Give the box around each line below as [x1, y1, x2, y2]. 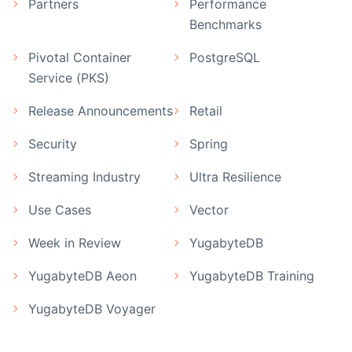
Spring [189, 136, 228, 152]
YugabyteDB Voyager [28, 301, 156, 317]
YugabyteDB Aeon [28, 268, 137, 284]
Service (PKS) [28, 70, 109, 86]
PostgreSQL [189, 49, 260, 66]
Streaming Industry [28, 169, 141, 185]
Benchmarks [189, 16, 262, 33]
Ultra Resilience [189, 169, 281, 185]
